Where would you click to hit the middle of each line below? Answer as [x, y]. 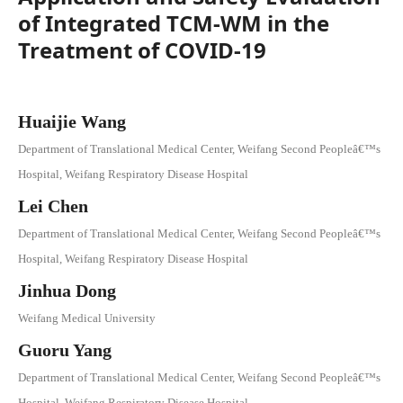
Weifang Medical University [87, 318]
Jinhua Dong [67, 291]
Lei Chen [53, 206]
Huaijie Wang [72, 121]
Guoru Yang [65, 350]
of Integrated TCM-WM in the [174, 23]
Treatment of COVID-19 [142, 50]
